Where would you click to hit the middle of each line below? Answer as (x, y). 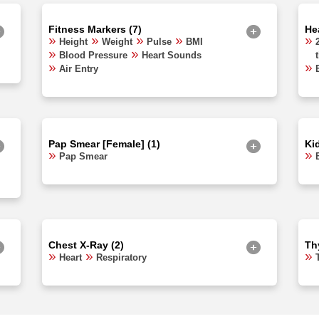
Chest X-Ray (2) (86, 245)
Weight (117, 41)
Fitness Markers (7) (95, 29)
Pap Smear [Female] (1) (104, 143)
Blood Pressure (93, 55)
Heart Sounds (172, 55)
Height (73, 41)
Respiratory (121, 257)
